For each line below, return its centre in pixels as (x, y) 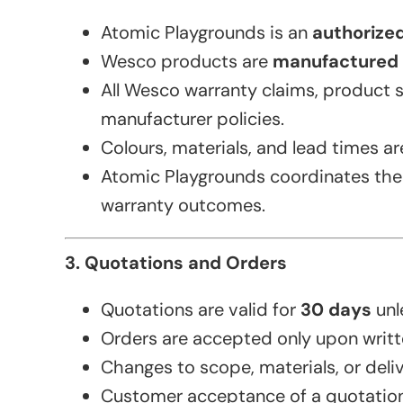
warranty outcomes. (183, 206)
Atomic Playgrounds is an (206, 33)
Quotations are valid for (201, 310)
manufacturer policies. (193, 119)
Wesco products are (187, 62)
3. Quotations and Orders (176, 263)
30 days (336, 310)
